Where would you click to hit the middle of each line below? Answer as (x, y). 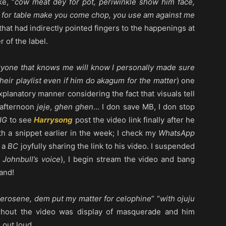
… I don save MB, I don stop (144, 107)
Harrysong (53, 120)
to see (21, 120)
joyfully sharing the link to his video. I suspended (106, 146)
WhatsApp (177, 133)
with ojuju (177, 199)
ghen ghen (74, 107)
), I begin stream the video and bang (128, 159)
